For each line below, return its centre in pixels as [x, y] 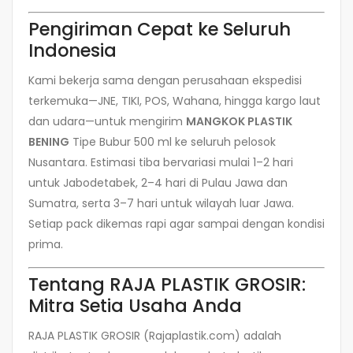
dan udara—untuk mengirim [107, 121]
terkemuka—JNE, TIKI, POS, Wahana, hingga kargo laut [175, 100]
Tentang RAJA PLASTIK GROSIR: [167, 284]
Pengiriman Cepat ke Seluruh [160, 29]
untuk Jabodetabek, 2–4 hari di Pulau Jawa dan [158, 182]
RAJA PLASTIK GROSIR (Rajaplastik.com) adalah [155, 336]
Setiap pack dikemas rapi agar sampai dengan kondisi [176, 223]
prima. [46, 244]
